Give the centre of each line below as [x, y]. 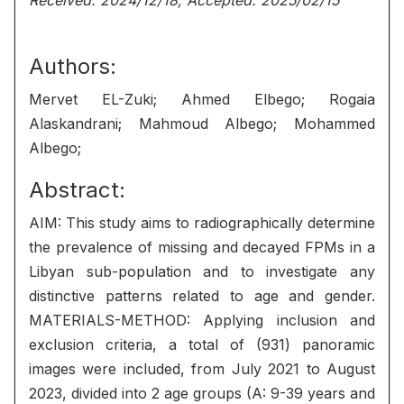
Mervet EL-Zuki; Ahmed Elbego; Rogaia [202, 99]
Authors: [73, 66]
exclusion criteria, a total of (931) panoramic [202, 344]
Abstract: [77, 190]
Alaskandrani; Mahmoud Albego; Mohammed [202, 124]
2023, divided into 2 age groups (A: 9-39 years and [202, 393]
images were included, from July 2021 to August [202, 369]
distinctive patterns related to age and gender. [202, 296]
